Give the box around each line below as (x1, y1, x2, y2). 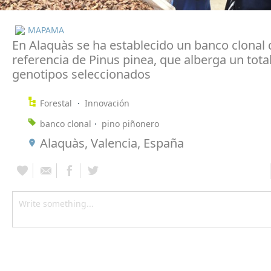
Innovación (85, 97, 129, 109)
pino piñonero (102, 117, 159, 129)
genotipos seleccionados (12, 65, 151, 82)
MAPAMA (28, 24, 64, 36)
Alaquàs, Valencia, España (40, 134, 184, 151)
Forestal (40, 97, 74, 109)
